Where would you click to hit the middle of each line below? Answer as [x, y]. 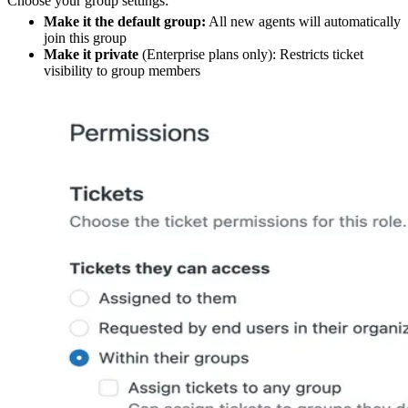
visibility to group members [122, 70]
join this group [85, 37]
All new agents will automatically [303, 21]
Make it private [91, 54]
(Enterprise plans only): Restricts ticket [251, 54]
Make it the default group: [125, 21]
